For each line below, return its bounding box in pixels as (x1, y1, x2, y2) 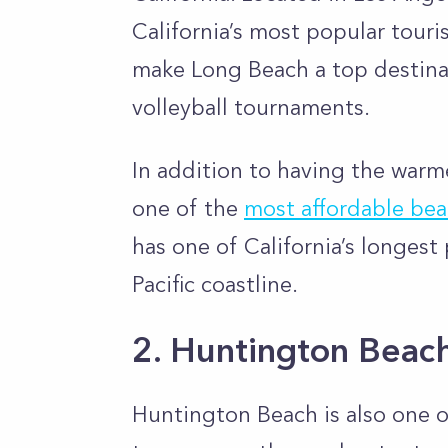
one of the (132, 195, 244, 222)
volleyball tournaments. (132, 94, 370, 121)
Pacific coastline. (132, 271, 304, 298)
